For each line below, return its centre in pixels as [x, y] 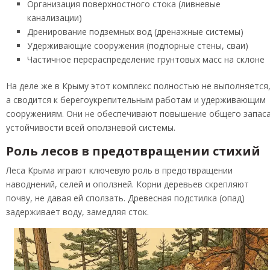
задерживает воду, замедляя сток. [77, 212]
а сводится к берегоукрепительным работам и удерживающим [136, 100]
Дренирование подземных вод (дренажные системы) [135, 32]
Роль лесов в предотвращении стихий [133, 151]
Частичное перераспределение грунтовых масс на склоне [146, 60]
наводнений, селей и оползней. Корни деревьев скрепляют [127, 184]
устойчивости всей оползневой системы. [91, 128]
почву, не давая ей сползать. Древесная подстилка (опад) [125, 198]
